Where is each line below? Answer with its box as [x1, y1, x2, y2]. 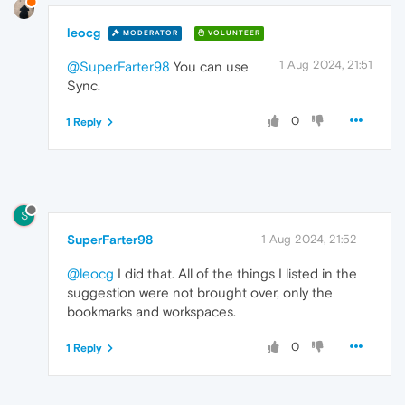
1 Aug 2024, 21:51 [279, 57, 372, 71]
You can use [170, 58, 249, 74]
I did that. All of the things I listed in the [114, 266, 357, 282]
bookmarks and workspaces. [67, 304, 236, 320]
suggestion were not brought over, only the [67, 285, 333, 301]
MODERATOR [120, 29, 178, 38]
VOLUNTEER [205, 29, 260, 38]
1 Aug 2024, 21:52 [261, 232, 357, 247]
